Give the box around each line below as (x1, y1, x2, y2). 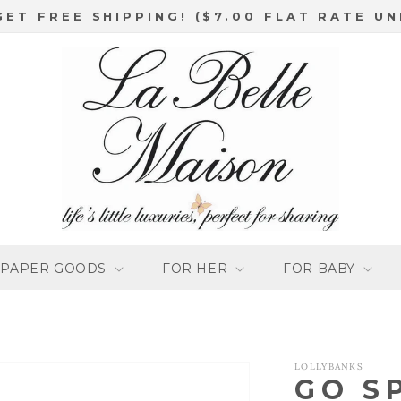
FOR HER (161, 260, 228, 277)
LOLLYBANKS (294, 360, 363, 372)
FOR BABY (283, 260, 355, 277)
